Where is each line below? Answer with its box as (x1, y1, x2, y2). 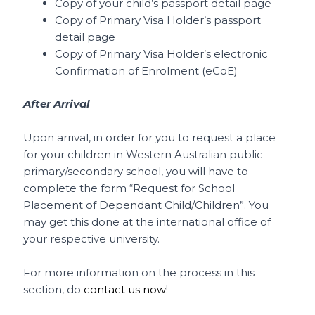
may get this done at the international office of (23, 214, 271, 229)
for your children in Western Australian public (23, 147, 264, 161)
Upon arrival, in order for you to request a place (23, 130, 276, 144)
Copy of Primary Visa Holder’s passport (55, 13, 262, 27)
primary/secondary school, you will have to (23, 164, 249, 178)
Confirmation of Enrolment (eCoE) (55, 64, 238, 78)
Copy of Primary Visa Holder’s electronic (55, 47, 269, 61)
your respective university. (23, 231, 160, 245)
